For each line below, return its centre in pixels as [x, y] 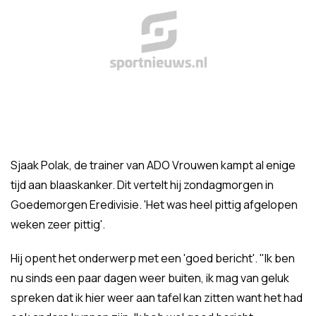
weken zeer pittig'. [58, 224]
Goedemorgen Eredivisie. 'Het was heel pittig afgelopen [154, 205]
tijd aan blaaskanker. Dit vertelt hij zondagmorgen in [142, 185]
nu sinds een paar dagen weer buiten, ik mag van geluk [150, 278]
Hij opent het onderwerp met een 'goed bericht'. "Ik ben [153, 258]
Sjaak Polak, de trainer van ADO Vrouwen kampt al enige [153, 165]
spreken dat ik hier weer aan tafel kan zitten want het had [157, 298]
